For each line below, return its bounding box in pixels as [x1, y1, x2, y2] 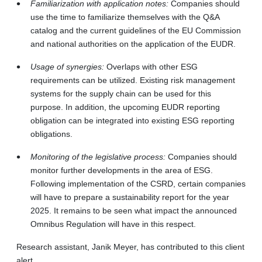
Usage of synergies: [30, 61, 106, 71]
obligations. [30, 129, 73, 139]
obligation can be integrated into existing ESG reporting [30, 115, 235, 125]
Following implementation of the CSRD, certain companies [30, 178, 246, 188]
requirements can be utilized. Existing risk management [30, 75, 235, 85]
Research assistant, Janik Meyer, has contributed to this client [16, 242, 244, 251]
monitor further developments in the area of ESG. [30, 165, 213, 175]
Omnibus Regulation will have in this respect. [30, 219, 196, 229]
